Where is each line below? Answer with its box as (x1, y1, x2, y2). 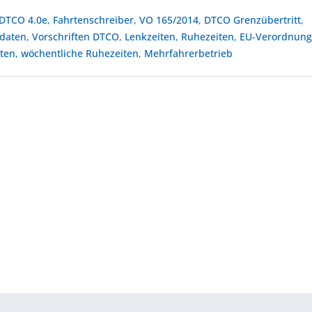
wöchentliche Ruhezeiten (21, 47, 139, 60)
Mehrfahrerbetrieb (144, 47, 233, 60)
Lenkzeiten (125, 30, 176, 43)
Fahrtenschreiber (53, 13, 134, 26)
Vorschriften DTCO (32, 30, 120, 43)
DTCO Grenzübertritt (204, 13, 302, 26)
